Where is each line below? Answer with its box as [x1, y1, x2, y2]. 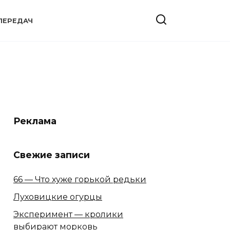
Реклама [13, 116, 56, 126]
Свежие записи [13, 149, 90, 160]
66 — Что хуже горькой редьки [13, 174, 146, 184]
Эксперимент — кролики [13, 209, 123, 219]
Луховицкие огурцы [13, 191, 102, 202]
